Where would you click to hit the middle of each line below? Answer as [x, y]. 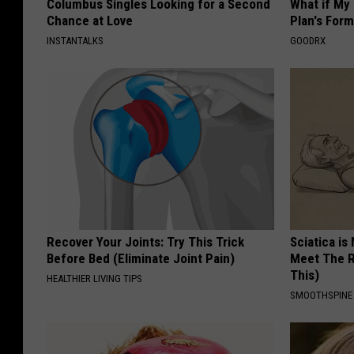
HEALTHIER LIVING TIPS [94, 279]
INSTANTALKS [75, 41]
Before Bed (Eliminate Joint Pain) [141, 259]
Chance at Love [90, 21]
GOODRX [308, 41]
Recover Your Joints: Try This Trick [145, 242]
